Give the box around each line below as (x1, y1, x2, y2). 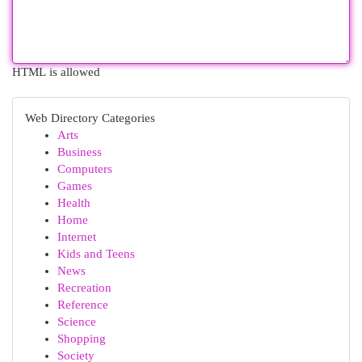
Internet (57, 230, 96, 243)
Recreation (57, 281, 112, 294)
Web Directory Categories (25, 112, 155, 124)
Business (57, 145, 102, 158)
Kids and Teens (57, 247, 135, 260)
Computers (57, 162, 112, 175)
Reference (57, 298, 108, 311)
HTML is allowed (12, 65, 100, 78)
